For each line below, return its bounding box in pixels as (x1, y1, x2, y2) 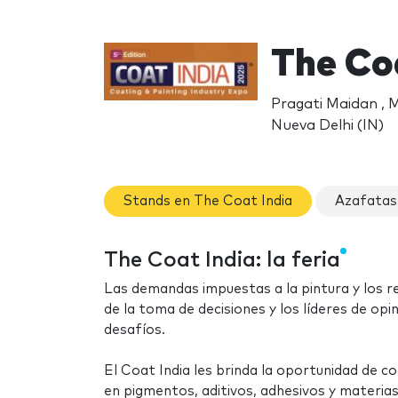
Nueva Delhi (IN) (270, 117, 384, 132)
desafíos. (104, 323, 179, 338)
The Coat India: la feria (104, 250, 340, 272)
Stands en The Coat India (123, 194, 292, 208)
